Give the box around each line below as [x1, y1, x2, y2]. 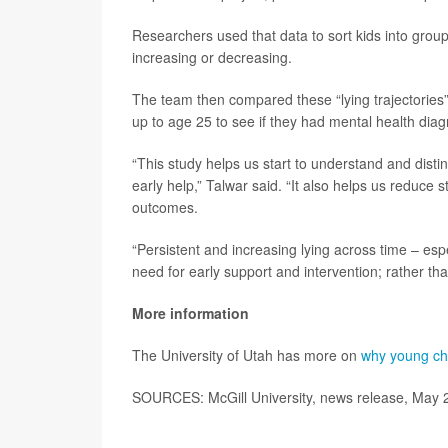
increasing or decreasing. [132, 47, 292, 67]
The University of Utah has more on [132, 345, 361, 365]
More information [132, 303, 249, 323]
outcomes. [132, 197, 198, 217]
